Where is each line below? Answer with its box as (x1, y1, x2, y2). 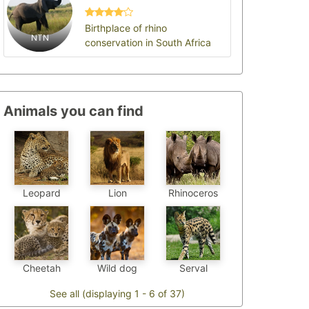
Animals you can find (3, 103, 143, 119)
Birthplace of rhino (85, 21, 168, 34)
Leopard (22, 187, 61, 199)
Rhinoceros (168, 187, 218, 199)
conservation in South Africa (85, 36, 212, 48)
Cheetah (22, 262, 61, 275)
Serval (179, 262, 208, 275)
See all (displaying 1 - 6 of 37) (50, 288, 185, 300)
